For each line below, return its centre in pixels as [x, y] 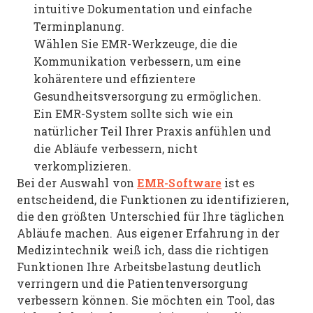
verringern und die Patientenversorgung [132, 283]
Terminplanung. [79, 26]
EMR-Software [180, 183]
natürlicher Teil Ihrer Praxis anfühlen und [152, 131]
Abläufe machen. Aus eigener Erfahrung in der [148, 233]
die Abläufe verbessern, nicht [116, 148]
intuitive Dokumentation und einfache [143, 9]
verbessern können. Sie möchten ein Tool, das [146, 300]
